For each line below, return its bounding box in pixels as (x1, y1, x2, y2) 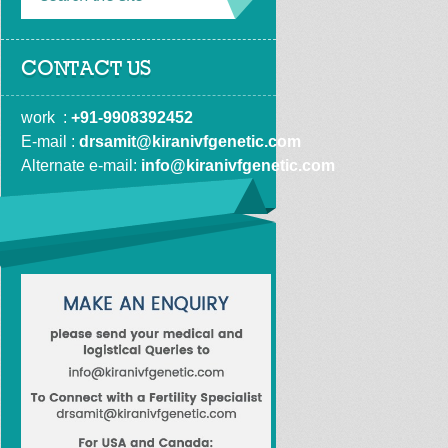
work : (21, 109, 71, 126)
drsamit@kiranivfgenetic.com (79, 133, 301, 150)
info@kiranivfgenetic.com (141, 157, 335, 174)
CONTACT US (21, 59, 151, 80)
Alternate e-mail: (21, 157, 141, 174)
